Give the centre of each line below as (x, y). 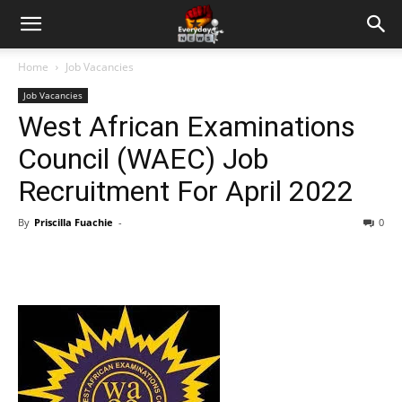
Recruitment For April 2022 (186, 191)
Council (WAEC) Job (143, 159)
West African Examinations (187, 127)
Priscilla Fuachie (74, 222)
